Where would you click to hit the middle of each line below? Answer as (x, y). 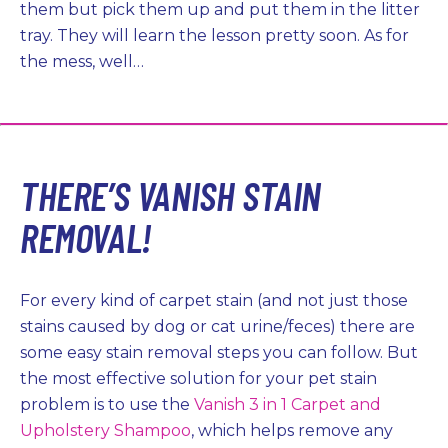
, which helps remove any (292, 430)
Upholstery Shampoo (105, 430)
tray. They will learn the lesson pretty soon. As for (214, 35)
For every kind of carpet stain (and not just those (214, 300)
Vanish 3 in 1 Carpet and (287, 404)
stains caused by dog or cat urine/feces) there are (217, 326)
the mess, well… (82, 61)
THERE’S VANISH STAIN (171, 195)
